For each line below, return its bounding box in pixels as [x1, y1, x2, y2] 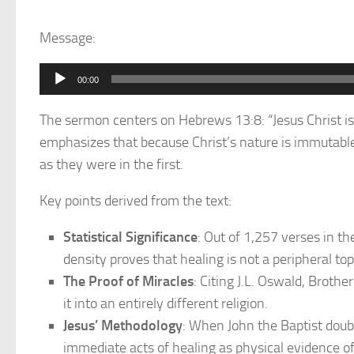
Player [39, 87, 77, 104]
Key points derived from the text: [40, 192, 232, 209]
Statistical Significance [63, 228, 198, 246]
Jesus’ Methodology [63, 317, 183, 334]
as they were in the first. [40, 156, 183, 173]
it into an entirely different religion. [63, 295, 268, 312]
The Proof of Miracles [63, 273, 194, 290]
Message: [40, 29, 96, 47]
